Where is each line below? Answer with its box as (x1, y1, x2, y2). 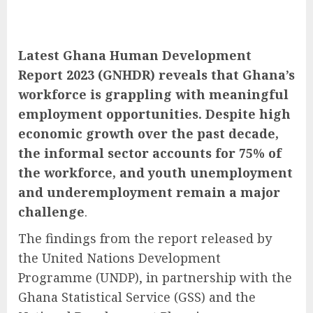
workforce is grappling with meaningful (18, 85, 289, 103)
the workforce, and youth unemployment (18, 163, 293, 181)
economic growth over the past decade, (18, 124, 279, 142)
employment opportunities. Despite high (18, 105, 291, 122)
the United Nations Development (18, 249, 221, 266)
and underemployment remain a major (18, 183, 280, 201)
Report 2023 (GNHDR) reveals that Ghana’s (18, 66, 295, 83)
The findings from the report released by (18, 229, 272, 247)
